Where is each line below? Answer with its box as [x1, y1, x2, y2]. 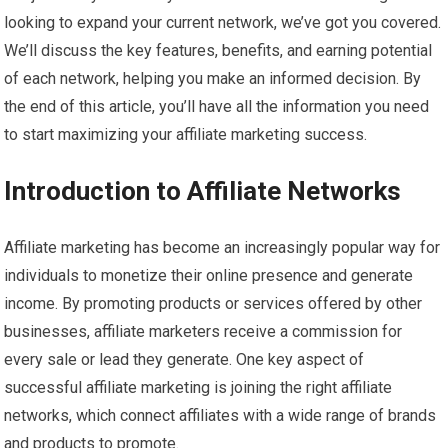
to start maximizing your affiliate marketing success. [4, 125, 368, 145]
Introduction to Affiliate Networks [4, 176, 402, 207]
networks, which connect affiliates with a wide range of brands [4, 406, 437, 426]
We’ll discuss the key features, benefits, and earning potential [4, 41, 433, 61]
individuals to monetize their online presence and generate [4, 266, 414, 286]
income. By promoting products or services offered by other [4, 294, 423, 314]
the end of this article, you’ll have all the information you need [4, 97, 430, 117]
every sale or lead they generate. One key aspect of [4, 350, 365, 370]
